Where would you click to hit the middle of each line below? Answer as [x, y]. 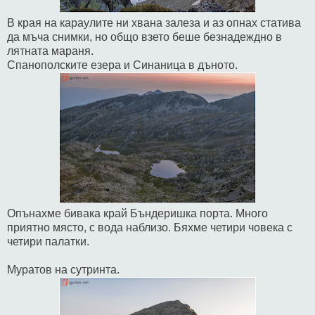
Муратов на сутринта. [63, 269]
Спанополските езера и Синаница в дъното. [122, 65]
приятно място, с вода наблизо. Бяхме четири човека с [150, 227]
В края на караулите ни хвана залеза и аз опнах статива [154, 22]
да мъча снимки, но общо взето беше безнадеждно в [144, 37]
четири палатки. [48, 241]
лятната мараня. [50, 51]
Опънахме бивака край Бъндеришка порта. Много [137, 213]
